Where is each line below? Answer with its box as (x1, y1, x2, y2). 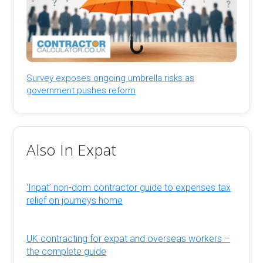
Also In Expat (26, 139, 117, 160)
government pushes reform (26, 85, 136, 96)
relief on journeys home (26, 195, 123, 207)
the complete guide (26, 246, 107, 258)
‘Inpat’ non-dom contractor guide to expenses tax (26, 182, 231, 194)
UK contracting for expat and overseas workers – (26, 233, 231, 245)
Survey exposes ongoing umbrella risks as (26, 72, 195, 83)
